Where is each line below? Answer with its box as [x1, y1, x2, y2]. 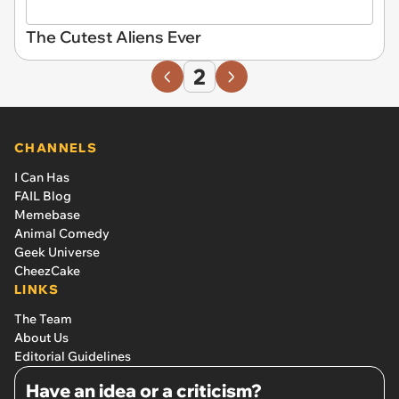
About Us [14, 329, 69, 346]
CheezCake [14, 262, 80, 279]
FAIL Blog [14, 187, 71, 204]
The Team [14, 310, 72, 327]
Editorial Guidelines [14, 347, 131, 364]
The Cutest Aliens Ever [26, 26, 201, 47]
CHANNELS [14, 139, 98, 156]
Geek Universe [14, 243, 100, 260]
